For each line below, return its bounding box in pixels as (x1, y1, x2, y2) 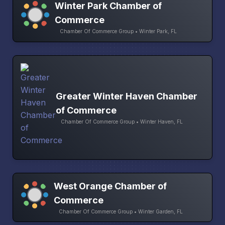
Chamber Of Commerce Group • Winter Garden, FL (58, 208, 183, 215)
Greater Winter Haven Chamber (56, 91, 197, 102)
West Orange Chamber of (53, 181, 167, 192)
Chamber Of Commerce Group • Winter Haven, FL (61, 119, 183, 125)
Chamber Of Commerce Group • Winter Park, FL (59, 28, 177, 35)
